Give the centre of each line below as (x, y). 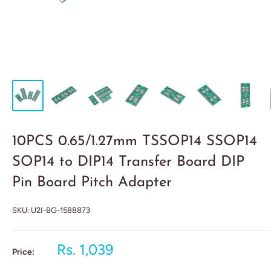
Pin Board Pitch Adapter (92, 183)
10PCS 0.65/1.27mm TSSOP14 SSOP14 (135, 142)
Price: (23, 252)
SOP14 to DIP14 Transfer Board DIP (128, 162)
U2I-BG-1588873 (60, 210)
